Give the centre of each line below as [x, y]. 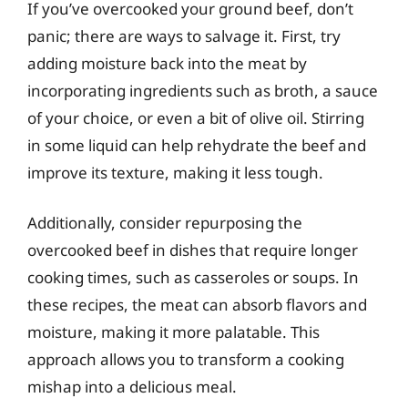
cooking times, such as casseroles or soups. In [193, 277]
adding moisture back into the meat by [167, 63]
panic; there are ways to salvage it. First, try [184, 36]
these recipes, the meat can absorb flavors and [197, 305]
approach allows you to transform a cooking [186, 359]
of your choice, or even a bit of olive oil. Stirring [196, 117]
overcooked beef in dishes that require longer [193, 250]
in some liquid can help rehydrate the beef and [197, 145]
